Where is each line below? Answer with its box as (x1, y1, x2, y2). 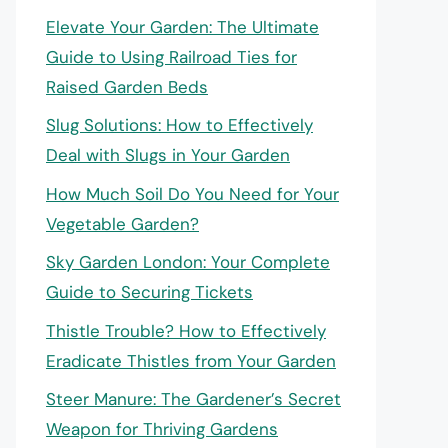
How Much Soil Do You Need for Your (46, 182, 339, 205)
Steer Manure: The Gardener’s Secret (46, 388, 341, 411)
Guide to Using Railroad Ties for (46, 45, 297, 68)
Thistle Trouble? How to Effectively (46, 319, 326, 342)
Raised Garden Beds (46, 75, 208, 98)
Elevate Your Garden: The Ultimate (46, 15, 319, 38)
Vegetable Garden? (46, 212, 199, 235)
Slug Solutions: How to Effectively (46, 114, 313, 137)
